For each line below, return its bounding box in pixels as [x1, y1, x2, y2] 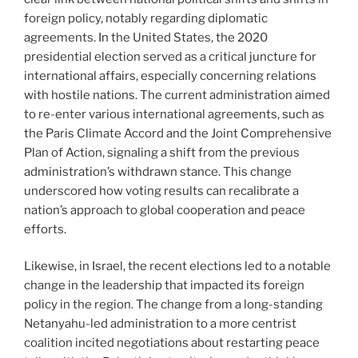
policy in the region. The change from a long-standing [24, 297, 323, 312]
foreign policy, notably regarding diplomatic [24, 10, 268, 26]
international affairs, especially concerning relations [24, 68, 316, 83]
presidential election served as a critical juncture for [24, 49, 316, 64]
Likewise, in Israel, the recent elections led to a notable [24, 259, 331, 274]
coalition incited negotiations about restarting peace [24, 336, 320, 351]
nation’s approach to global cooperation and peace [24, 202, 305, 217]
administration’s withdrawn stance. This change [24, 164, 292, 179]
